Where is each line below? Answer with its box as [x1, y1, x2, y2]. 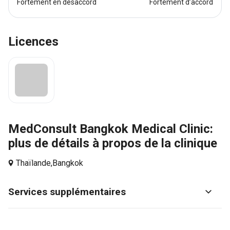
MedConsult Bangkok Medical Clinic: [8, 122, 213, 136]
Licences [8, 34, 59, 49]
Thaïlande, [16, 158, 52, 168]
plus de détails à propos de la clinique [8, 136, 217, 150]
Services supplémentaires [8, 186, 126, 198]
